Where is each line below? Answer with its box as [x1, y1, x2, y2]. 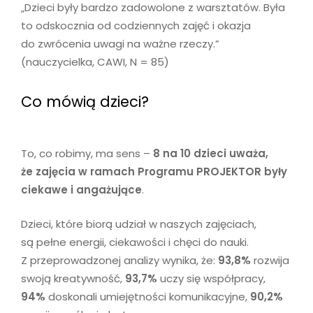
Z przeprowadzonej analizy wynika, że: [21, 252, 218, 268]
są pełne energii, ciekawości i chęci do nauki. [21, 234, 249, 249]
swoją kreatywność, [21, 270, 125, 286]
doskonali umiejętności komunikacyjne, [45, 289, 250, 304]
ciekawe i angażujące [21, 182, 142, 198]
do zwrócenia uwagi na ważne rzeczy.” [21, 36, 219, 52]
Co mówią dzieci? [21, 92, 149, 112]
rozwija [251, 252, 289, 268]
